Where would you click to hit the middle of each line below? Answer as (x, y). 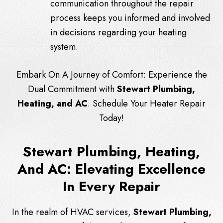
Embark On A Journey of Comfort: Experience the (111, 74)
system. (64, 47)
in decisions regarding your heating (118, 32)
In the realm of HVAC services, (72, 212)
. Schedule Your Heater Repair (147, 103)
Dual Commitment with (72, 89)
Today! (111, 118)
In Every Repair (111, 186)
